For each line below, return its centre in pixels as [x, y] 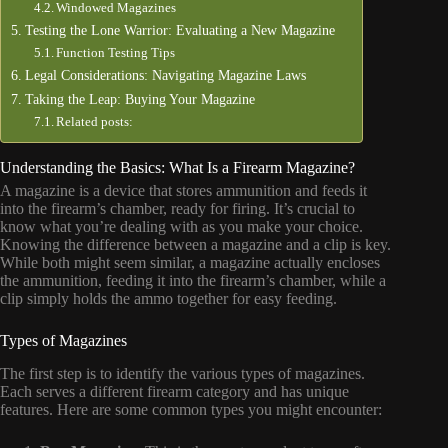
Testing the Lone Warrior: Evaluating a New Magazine [179, 30]
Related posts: [95, 121]
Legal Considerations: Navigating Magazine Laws [165, 75]
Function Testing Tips [116, 52]
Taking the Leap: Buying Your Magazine [139, 99]
